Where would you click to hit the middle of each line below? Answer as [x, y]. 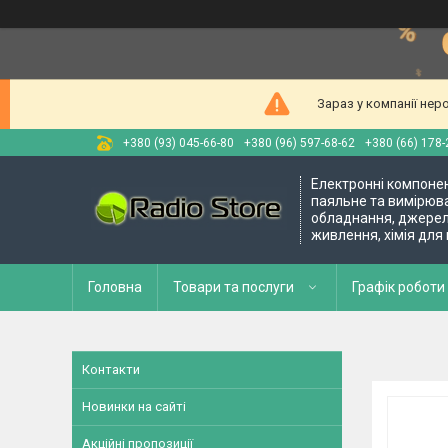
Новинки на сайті [134, 406]
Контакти [111, 369]
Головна [115, 287]
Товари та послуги [233, 287]
